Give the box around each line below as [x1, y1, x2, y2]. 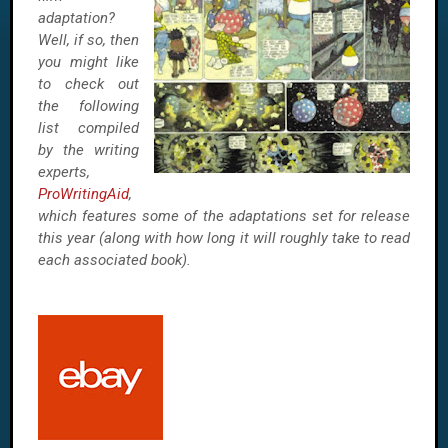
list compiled [38, 119, 139, 137]
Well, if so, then [38, 31, 139, 49]
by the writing [38, 141, 139, 159]
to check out [38, 75, 139, 93]
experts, [38, 163, 90, 181]
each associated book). [38, 251, 191, 269]
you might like [38, 53, 139, 71]
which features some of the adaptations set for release [38, 207, 410, 225]
